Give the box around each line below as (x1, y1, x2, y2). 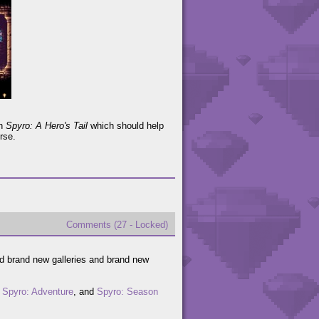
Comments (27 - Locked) (66, 219, 168, 231)
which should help (88, 120, 164, 132)
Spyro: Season (97, 286, 158, 298)
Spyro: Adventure (2, 286, 73, 298)
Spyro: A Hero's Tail (6, 120, 88, 132)
